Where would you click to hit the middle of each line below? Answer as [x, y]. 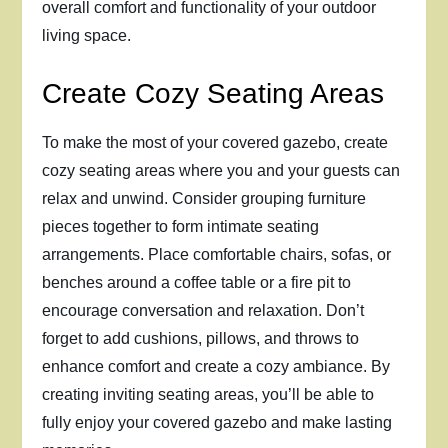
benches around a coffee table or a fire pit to [197, 282]
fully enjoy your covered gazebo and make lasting [217, 422]
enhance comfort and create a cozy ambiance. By [216, 366]
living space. [87, 35]
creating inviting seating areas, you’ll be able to [208, 394]
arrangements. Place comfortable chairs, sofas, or [217, 254]
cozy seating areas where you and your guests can [221, 170]
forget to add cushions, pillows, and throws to [201, 338]
